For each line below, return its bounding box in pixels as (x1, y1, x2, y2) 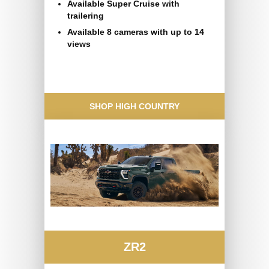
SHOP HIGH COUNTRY (89, 101, 180, 112)
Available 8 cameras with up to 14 (67, 27, 204, 37)
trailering (67, 11, 104, 21)
